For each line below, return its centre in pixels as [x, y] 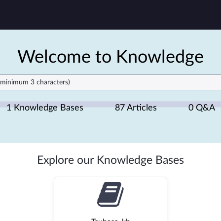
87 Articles [136, 108]
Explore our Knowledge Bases [110, 160]
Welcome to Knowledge [110, 57]
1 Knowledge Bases [45, 108]
